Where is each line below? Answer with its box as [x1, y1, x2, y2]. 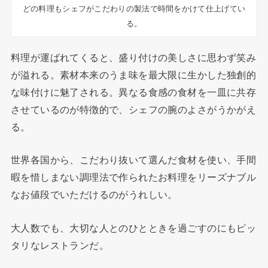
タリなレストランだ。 [10, 239, 109, 251]
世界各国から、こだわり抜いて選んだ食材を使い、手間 [10, 154, 257, 166]
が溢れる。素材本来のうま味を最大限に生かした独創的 [10, 69, 257, 80]
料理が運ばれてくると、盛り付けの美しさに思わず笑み [10, 51, 257, 63]
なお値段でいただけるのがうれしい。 [10, 189, 178, 200]
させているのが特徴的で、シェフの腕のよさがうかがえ [10, 103, 257, 115]
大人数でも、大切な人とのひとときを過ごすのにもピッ [10, 222, 257, 233]
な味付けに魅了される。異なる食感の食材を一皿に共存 [10, 86, 257, 98]
